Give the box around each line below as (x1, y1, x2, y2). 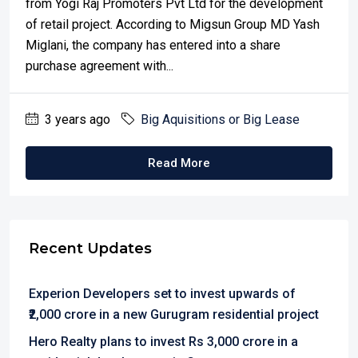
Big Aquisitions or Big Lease (141, 112, 300, 127)
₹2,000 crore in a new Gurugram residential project (29, 307, 319, 322)
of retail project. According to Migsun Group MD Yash (26, 17, 320, 32)
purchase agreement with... (26, 58, 173, 74)
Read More (148, 156, 210, 170)
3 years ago (42, 112, 110, 127)
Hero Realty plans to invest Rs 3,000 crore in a (29, 334, 298, 349)
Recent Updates (29, 240, 152, 257)
